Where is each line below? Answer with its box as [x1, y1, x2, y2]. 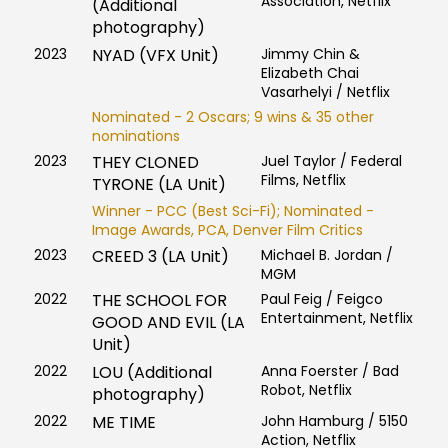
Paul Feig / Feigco [260, 289, 383, 310]
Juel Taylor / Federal [260, 151, 402, 172]
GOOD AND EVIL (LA [91, 311, 245, 335]
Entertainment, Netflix [260, 308, 413, 329]
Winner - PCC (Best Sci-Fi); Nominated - [91, 201, 374, 222]
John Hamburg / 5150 [260, 411, 408, 432]
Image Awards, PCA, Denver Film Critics [91, 220, 363, 241]
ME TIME [91, 411, 156, 435]
